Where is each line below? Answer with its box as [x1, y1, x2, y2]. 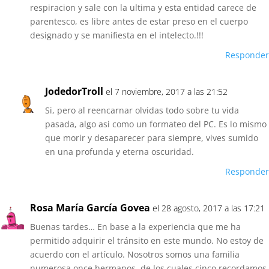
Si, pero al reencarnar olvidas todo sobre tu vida [45, 104, 239, 116]
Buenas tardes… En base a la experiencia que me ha [30, 220, 241, 232]
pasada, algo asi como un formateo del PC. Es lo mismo [45, 118, 267, 130]
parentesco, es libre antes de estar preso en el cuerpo [30, 15, 248, 27]
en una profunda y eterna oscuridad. [45, 145, 194, 157]
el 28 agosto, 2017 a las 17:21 [153, 202, 265, 214]
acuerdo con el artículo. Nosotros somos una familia [30, 248, 240, 260]
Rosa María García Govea [30, 201, 150, 214]
